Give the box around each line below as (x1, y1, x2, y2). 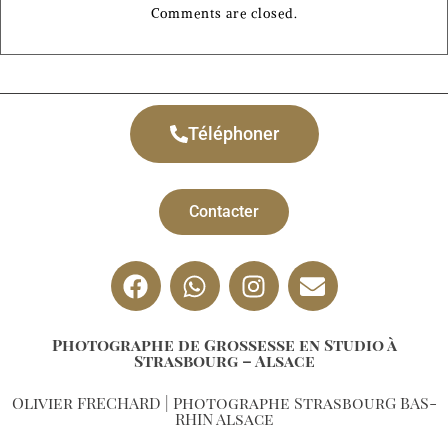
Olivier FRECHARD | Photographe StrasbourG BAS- (11, 392, 437, 414)
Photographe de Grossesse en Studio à (51, 334, 397, 356)
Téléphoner (187, 123, 279, 145)
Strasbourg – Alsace (133, 350, 315, 372)
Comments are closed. (150, 5, 298, 23)
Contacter (189, 202, 259, 222)
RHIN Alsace (174, 408, 274, 430)
